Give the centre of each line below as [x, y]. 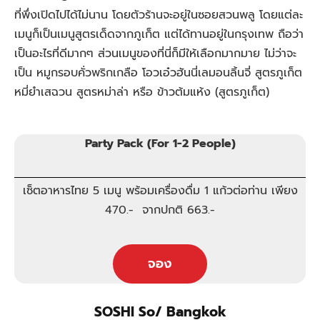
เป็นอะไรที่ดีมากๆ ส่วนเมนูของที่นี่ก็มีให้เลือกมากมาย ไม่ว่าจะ [155, 54]
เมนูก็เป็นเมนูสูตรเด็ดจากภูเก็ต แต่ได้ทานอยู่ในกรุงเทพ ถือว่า [159, 35]
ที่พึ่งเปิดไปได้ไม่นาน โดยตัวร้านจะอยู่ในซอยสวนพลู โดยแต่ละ [159, 15]
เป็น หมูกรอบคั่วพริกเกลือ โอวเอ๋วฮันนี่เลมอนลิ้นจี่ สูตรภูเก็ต [158, 73]
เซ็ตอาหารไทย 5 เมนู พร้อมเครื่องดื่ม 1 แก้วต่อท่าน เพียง [160, 191]
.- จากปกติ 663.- [171, 210]
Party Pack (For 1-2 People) [160, 143]
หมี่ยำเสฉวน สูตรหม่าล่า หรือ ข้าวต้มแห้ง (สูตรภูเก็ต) [144, 92]
